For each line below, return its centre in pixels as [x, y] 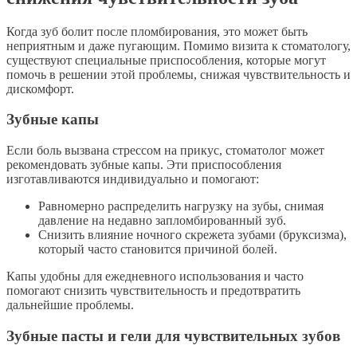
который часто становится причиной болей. [158, 249]
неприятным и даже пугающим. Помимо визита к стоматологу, [178, 45]
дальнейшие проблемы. [70, 305]
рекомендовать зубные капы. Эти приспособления [144, 165]
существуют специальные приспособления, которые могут [166, 60]
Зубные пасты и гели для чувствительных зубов [173, 335]
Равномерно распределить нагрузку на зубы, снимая [181, 206]
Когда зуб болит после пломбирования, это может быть [157, 31]
